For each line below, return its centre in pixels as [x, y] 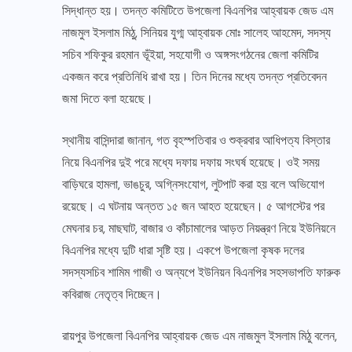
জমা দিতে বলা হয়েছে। [108, 99]
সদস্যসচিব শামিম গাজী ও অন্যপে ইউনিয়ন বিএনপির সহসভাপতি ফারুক [201, 273]
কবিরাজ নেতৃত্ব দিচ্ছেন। [112, 295]
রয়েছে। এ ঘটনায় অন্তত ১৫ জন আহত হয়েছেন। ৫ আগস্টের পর [193, 207]
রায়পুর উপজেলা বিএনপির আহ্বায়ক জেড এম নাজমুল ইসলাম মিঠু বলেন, [200, 336]
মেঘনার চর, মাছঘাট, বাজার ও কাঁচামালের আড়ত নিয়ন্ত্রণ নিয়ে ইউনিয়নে [199, 229]
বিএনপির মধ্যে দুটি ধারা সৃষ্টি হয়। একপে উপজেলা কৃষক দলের [183, 251]
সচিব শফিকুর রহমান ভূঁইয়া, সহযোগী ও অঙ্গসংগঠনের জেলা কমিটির [190, 55]
